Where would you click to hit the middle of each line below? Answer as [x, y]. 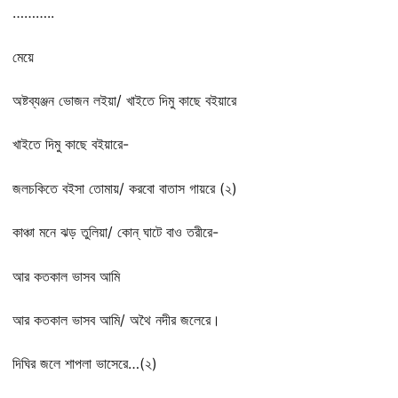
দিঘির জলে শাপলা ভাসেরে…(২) [85, 364]
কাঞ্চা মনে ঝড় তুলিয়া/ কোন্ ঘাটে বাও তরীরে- [115, 232]
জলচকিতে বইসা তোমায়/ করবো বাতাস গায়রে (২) [125, 188]
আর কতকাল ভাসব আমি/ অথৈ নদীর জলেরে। [116, 319]
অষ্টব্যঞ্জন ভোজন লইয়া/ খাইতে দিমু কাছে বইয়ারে [127, 100]
